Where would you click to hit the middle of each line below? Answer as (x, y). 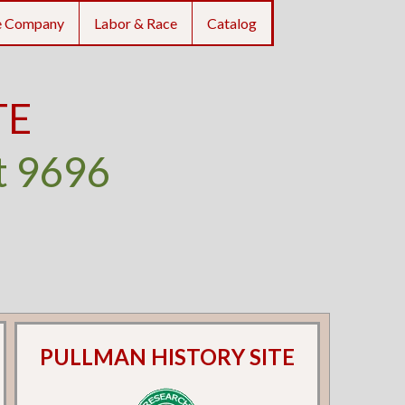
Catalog (231, 23)
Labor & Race (135, 23)
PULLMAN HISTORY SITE (168, 357)
